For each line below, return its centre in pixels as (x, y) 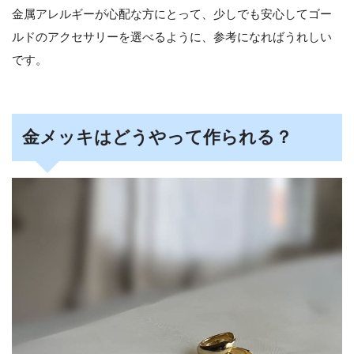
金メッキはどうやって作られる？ (157, 137)
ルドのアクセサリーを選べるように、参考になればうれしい (172, 37)
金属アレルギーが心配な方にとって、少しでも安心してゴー (172, 14)
